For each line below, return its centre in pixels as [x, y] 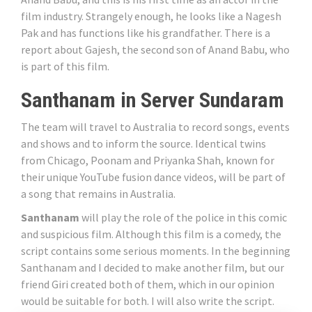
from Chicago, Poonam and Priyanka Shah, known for [148, 161]
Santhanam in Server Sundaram [153, 100]
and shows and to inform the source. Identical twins [143, 144]
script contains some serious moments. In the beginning [156, 251]
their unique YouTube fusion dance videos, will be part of [153, 177]
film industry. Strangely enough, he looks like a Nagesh [151, 16]
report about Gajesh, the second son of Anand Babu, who [155, 50]
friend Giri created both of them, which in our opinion [148, 284]
